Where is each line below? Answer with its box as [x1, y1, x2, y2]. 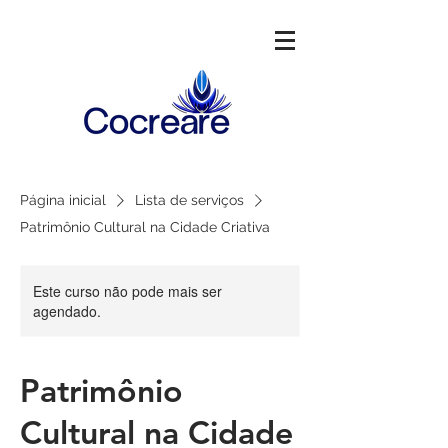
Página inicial [20, 192, 106, 208]
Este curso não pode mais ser [33, 281, 222, 301]
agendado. [33, 301, 101, 321]
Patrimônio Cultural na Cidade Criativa [20, 219, 270, 235]
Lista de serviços [135, 192, 244, 208]
